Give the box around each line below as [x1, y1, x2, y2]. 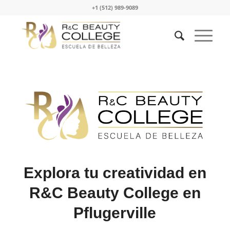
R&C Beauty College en [29, 184, 201, 202]
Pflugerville [73, 204, 157, 222]
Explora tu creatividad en [23, 164, 206, 182]
